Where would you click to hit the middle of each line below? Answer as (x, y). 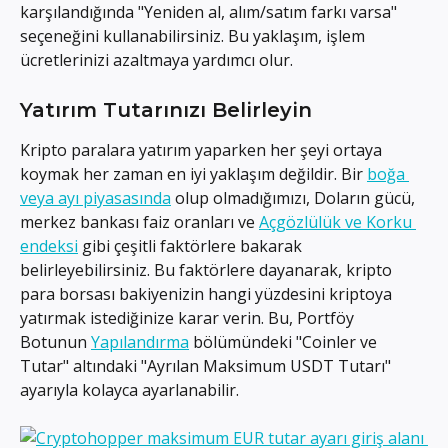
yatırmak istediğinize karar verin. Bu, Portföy (189, 317)
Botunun (55, 341)
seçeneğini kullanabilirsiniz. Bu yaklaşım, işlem (194, 36)
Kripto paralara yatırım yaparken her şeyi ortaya (203, 149)
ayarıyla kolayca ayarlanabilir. (129, 389)
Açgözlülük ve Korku (337, 221)
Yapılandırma (140, 341)
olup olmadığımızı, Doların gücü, (295, 197)
